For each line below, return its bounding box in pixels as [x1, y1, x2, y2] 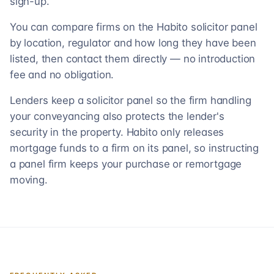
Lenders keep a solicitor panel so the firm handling [10, 94, 251, 106]
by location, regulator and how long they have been [10, 37, 256, 49]
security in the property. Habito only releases [10, 126, 224, 138]
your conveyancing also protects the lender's [10, 110, 224, 122]
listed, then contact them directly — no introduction [10, 53, 256, 65]
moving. [10, 174, 48, 186]
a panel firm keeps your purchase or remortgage [10, 158, 242, 170]
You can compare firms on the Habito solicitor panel [10, 21, 257, 33]
